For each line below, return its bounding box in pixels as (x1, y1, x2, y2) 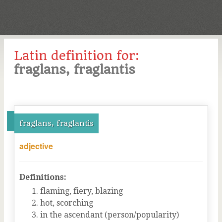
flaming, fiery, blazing (40, 186, 123, 196)
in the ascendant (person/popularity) (40, 210, 179, 220)
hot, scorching (40, 198, 93, 208)
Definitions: (19, 172, 66, 182)
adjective (19, 140, 53, 152)
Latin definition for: (14, 48, 139, 63)
